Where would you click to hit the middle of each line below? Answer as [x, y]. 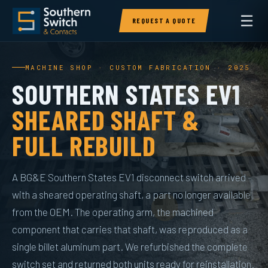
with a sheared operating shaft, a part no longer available [131, 194]
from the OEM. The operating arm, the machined [113, 212]
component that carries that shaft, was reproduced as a [130, 229]
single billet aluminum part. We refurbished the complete [130, 246]
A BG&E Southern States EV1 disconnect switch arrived [129, 177]
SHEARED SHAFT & [106, 119]
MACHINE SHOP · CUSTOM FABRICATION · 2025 [138, 67]
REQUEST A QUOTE [164, 20]
